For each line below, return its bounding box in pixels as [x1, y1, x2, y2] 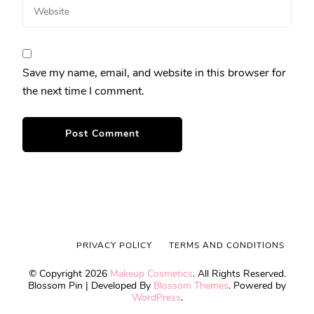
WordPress [131, 291, 181, 305]
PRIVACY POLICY [76, 240, 152, 252]
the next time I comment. [22, 83, 144, 100]
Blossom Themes [153, 279, 228, 293]
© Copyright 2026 [28, 267, 110, 281]
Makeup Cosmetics [109, 267, 193, 281]
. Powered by [228, 279, 286, 293]
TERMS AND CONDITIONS [169, 240, 285, 252]
